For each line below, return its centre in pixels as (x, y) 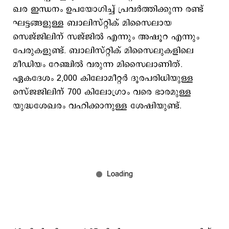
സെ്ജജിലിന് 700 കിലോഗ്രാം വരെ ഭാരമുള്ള (102, 92)
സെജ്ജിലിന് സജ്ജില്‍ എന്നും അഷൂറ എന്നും (106, 37)
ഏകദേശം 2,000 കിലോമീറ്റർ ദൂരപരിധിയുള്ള (103, 78)
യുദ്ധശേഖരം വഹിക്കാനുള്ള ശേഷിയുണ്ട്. (97, 106)
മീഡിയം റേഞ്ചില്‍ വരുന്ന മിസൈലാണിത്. (98, 64)
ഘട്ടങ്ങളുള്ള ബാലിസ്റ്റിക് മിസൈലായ (92, 23)
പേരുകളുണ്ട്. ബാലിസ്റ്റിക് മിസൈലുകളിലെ (103, 51)
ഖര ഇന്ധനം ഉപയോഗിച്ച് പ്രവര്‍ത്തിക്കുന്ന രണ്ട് (108, 9)
